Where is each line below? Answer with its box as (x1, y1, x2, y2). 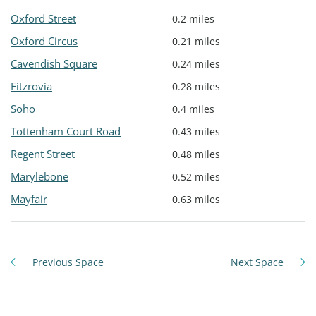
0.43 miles (172, 125, 220, 139)
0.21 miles (172, 35, 220, 49)
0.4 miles (172, 102, 214, 116)
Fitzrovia (11, 79, 52, 94)
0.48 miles (172, 147, 220, 162)
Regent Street (11, 147, 75, 162)
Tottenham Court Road (11, 124, 121, 139)
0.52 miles (172, 170, 220, 184)
